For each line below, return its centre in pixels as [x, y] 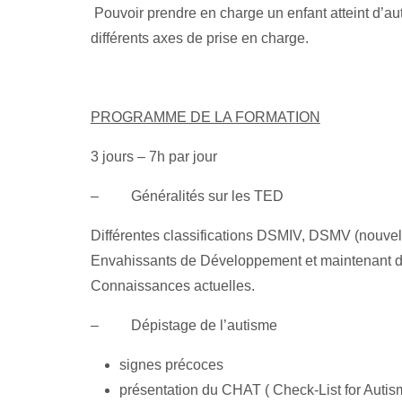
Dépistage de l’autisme [204, 325]
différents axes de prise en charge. [199, 38]
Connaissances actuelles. [172, 285]
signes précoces [171, 364]
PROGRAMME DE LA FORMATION [205, 117]
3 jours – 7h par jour [153, 156]
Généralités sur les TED [207, 196]
